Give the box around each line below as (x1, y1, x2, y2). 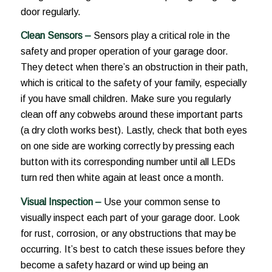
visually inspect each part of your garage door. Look (20, 212, 240, 223)
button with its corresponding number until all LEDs (20, 157, 236, 168)
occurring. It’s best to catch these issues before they (20, 243, 245, 254)
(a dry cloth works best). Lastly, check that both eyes (20, 125, 247, 136)
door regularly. (20, 6, 81, 17)
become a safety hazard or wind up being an (20, 259, 208, 270)
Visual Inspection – (20, 196, 104, 207)
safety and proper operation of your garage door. (20, 46, 228, 57)
